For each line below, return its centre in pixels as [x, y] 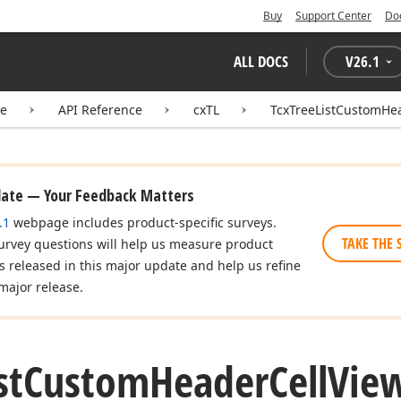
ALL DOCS [261, 61]
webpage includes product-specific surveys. [143, 222]
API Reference [100, 110]
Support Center [333, 16]
